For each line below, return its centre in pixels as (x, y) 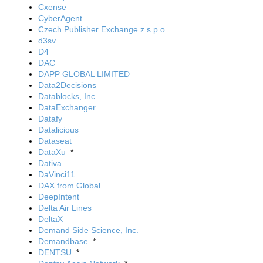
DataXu (52, 152)
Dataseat (55, 141)
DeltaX (50, 219)
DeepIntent (59, 197)
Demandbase (63, 241)
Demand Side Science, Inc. (88, 230)
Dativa (50, 163)
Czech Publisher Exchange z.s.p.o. (103, 29)
